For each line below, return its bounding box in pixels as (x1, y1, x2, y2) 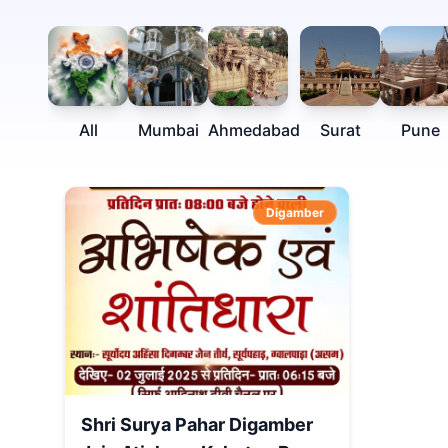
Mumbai (137, 120, 199, 140)
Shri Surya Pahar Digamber (81, 414, 313, 435)
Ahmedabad (208, 120, 300, 140)
